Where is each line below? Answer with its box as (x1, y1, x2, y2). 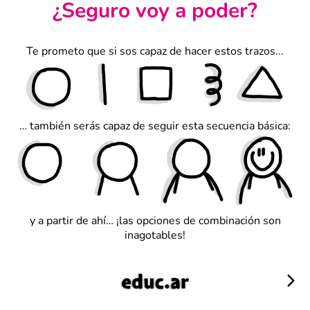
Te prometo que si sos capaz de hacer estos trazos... (26, 44, 284, 60)
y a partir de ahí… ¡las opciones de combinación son (29, 212, 281, 228)
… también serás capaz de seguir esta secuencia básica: (19, 118, 291, 134)
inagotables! (125, 227, 185, 243)
